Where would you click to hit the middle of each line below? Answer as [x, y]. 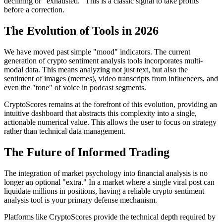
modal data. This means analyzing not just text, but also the [96, 70]
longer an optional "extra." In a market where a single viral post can [109, 182]
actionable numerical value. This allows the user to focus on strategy [110, 122]
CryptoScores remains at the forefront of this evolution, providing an [111, 105]
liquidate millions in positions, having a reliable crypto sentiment [104, 191]
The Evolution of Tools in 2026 [81, 31]
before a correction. [34, 10]
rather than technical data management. [65, 131]
